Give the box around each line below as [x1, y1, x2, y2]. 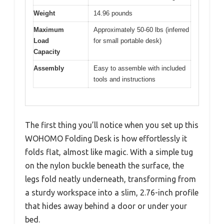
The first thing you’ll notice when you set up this [25, 120, 198, 129]
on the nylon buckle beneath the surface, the [25, 160, 184, 170]
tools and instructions [93, 75, 155, 83]
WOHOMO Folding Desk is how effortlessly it [25, 133, 187, 143]
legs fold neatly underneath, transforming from [25, 174, 196, 183]
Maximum [33, 26, 64, 34]
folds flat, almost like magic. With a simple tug [25, 147, 193, 156]
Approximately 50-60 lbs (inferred [93, 26, 189, 34]
